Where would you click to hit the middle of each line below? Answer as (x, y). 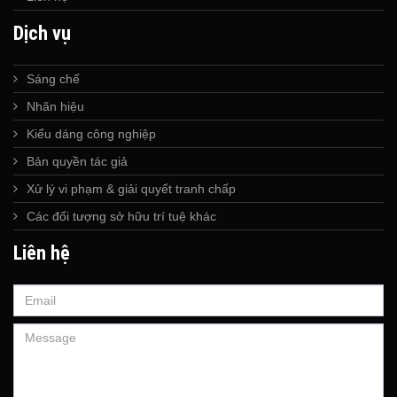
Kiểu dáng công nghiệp (91, 134)
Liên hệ (42, 253)
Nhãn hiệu (55, 106)
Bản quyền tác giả (77, 161)
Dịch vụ (42, 33)
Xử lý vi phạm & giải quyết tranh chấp (131, 189)
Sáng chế (53, 79)
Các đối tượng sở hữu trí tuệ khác (121, 216)
